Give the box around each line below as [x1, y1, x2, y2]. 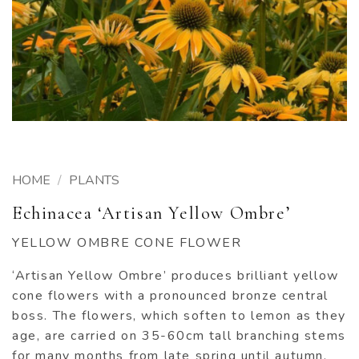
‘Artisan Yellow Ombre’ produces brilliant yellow [12, 267, 339, 285]
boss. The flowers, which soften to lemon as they [12, 307, 346, 325]
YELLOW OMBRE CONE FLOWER [12, 234, 242, 252]
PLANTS [68, 171, 119, 189]
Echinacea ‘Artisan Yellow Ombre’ [12, 202, 291, 224]
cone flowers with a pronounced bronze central [12, 287, 329, 305]
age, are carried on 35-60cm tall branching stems [12, 327, 346, 345]
